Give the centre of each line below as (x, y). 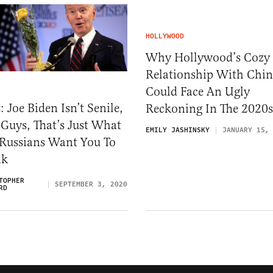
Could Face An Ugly (198, 92)
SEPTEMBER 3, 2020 (91, 185)
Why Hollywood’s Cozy (208, 58)
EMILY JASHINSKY (178, 130)
